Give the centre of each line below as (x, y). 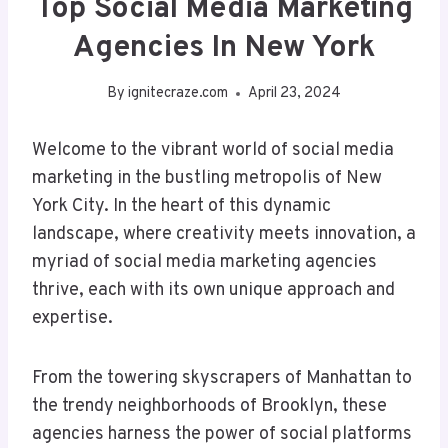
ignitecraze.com (178, 94)
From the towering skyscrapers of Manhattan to (222, 379)
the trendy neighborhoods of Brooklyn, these (209, 407)
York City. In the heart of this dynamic (181, 207)
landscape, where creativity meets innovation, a (224, 235)
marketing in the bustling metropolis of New (207, 179)
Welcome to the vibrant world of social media (213, 151)
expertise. (72, 319)
